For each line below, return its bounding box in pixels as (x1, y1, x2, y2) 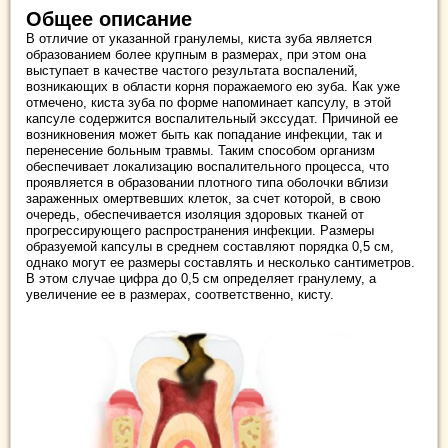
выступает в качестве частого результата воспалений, (26, 63, 358, 78)
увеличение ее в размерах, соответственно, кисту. (26, 287, 334, 302)
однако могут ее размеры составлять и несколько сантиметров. (26, 255, 415, 270)
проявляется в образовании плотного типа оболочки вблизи (26, 175, 388, 190)
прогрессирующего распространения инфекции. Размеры (26, 223, 374, 238)
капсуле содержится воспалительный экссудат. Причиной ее (26, 111, 398, 126)
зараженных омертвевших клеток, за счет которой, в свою (26, 191, 381, 206)
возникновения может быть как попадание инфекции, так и (26, 127, 382, 142)
